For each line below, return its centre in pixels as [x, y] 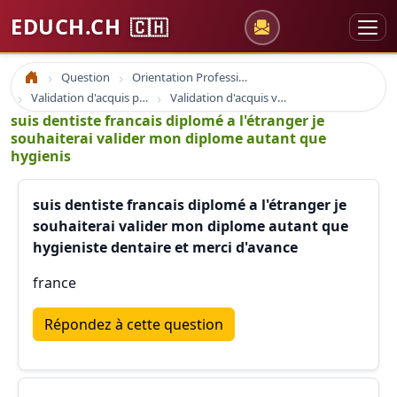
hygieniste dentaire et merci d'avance [165, 247]
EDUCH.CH [69, 27]
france [54, 283]
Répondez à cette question [134, 324]
